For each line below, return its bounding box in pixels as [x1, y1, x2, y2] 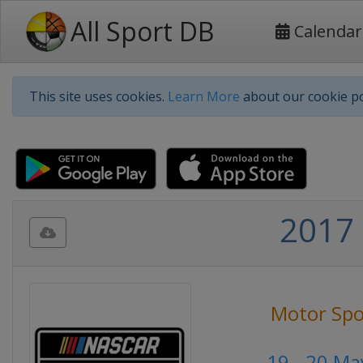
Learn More [168, 88, 240, 105]
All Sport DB [70, 14, 214, 49]
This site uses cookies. [29, 88, 168, 105]
